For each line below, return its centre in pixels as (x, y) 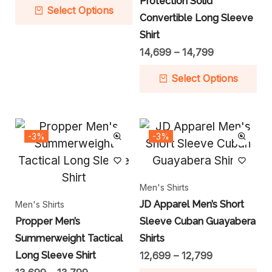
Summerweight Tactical (69, 239)
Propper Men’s (48, 222)
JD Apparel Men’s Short (192, 205)
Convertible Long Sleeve (196, 18)
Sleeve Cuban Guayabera (197, 222)
